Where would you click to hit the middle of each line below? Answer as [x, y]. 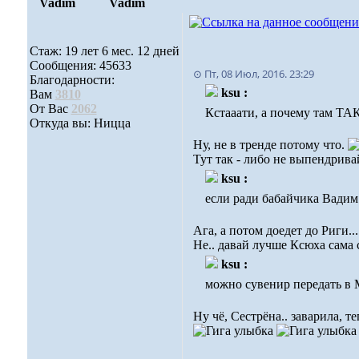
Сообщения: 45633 [80, 65]
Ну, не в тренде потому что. [270, 145]
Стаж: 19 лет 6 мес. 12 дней [104, 51]
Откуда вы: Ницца [80, 123]
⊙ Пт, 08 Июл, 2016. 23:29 [253, 74]
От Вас [50, 109]
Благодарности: [72, 80]
